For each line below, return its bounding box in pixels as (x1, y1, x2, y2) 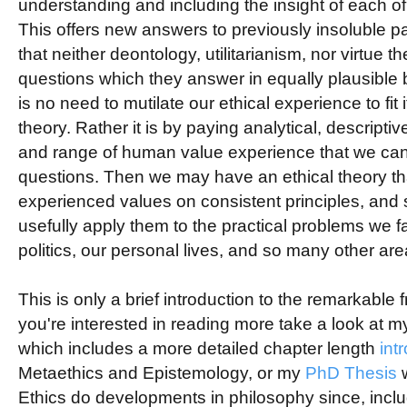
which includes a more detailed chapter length (17, 338, 380, 358)
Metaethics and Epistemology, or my (17, 362, 305, 382)
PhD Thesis (304, 362, 397, 382)
